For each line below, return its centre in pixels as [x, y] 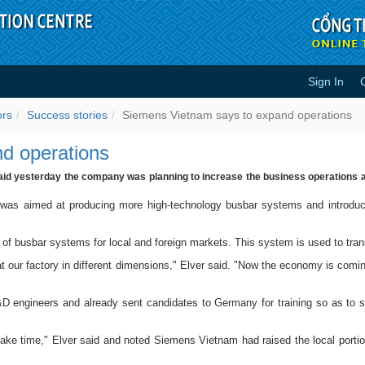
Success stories [67, 115]
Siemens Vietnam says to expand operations [237, 115]
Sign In [326, 81]
